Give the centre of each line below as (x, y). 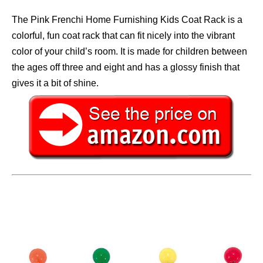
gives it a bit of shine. (55, 83)
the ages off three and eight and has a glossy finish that (126, 68)
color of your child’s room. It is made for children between (129, 52)
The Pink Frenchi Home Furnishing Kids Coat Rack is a (127, 20)
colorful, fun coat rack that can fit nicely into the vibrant (123, 36)
